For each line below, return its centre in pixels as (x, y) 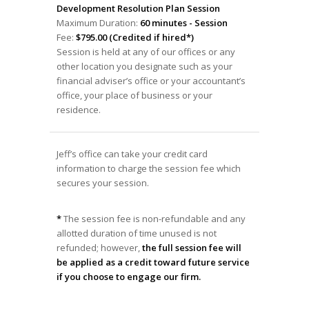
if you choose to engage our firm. (128, 277)
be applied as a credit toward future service (153, 262)
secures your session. (102, 183)
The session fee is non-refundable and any (154, 219)
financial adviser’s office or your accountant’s (151, 81)
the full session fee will (191, 248)
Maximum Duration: (98, 23)
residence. (78, 110)
